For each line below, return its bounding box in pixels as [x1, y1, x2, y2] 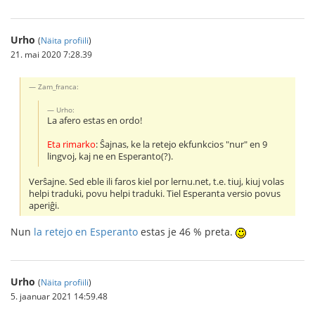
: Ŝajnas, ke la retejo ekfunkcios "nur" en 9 [96, 139, 268, 151]
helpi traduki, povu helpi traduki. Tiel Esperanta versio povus [29, 188, 281, 200]
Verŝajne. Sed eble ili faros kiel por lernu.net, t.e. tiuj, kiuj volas [29, 176, 285, 188]
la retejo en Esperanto [34, 224, 138, 238]
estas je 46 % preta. [138, 224, 236, 238]
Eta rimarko [47, 139, 96, 151]
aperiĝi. [29, 200, 60, 212]
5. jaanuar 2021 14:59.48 [11, 290, 108, 302]
